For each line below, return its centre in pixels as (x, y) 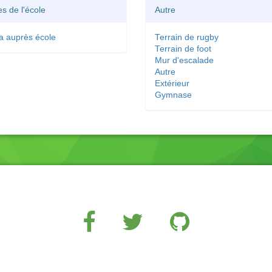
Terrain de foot (183, 49)
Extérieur (172, 83)
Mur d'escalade (184, 60)
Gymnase (173, 95)
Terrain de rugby (187, 37)
